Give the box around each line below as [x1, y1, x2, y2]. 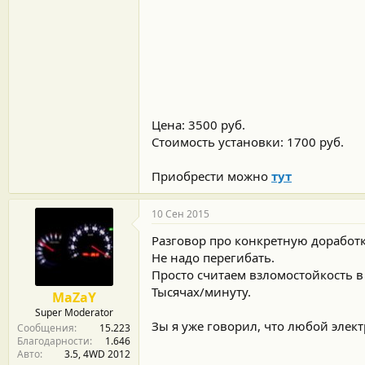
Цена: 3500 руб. [152, 116, 245, 133]
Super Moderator [34, 305, 113, 319]
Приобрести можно [152, 167, 271, 184]
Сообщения [17, 320, 74, 335]
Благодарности [17, 333, 90, 348]
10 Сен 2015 [152, 206, 209, 221]
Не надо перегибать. [152, 248, 275, 266]
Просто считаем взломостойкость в [152, 266, 363, 283]
